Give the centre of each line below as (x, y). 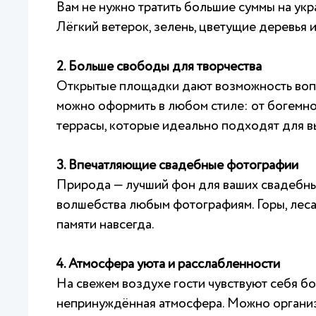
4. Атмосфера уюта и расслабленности (168, 264)
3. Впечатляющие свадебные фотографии (177, 165)
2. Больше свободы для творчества (159, 67)
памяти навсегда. (105, 225)
